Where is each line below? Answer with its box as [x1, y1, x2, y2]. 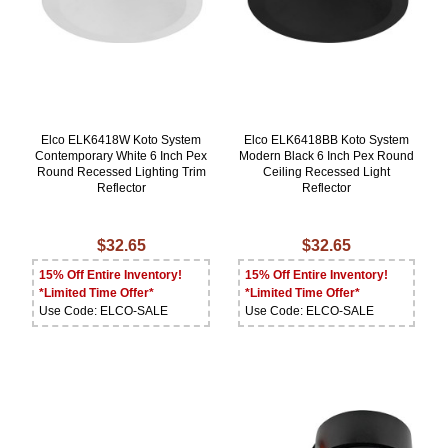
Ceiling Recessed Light [263, 165, 391, 180]
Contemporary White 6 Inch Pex [35, 149, 208, 164]
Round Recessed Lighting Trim [36, 165, 206, 180]
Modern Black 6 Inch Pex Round [239, 149, 415, 164]
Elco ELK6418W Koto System [41, 133, 202, 148]
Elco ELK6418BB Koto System [244, 133, 410, 148]
